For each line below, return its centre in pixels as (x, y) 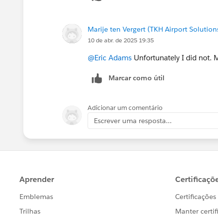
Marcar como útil (136, 78)
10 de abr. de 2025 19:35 (121, 40)
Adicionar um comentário (125, 108)
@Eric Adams (110, 57)
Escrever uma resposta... (133, 120)
